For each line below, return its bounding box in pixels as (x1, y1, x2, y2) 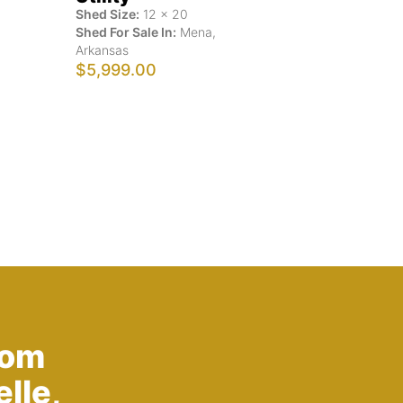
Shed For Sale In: (76, 23, 176, 40)
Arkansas (76, 41, 129, 58)
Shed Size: (76, 5, 139, 22)
